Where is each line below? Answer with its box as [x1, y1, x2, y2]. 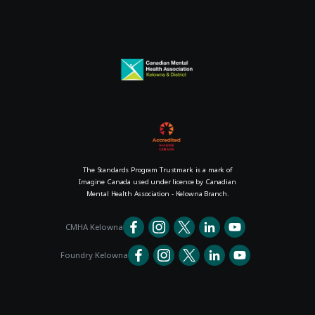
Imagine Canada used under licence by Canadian [79, 177, 236, 187]
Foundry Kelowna [60, 250, 128, 261]
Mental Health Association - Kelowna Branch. [86, 189, 229, 199]
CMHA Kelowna [65, 221, 123, 233]
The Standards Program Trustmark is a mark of [83, 165, 232, 175]
